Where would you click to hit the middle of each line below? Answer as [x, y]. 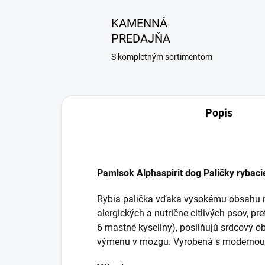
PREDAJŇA [141, 38]
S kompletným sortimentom [162, 57]
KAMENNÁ [139, 23]
